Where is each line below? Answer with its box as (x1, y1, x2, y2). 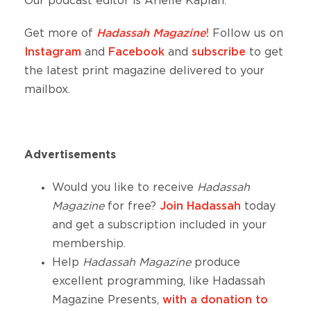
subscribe (192, 47, 246, 58)
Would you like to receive (52, 182, 197, 194)
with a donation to (162, 294, 268, 306)
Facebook (108, 47, 165, 58)
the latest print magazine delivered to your (24, 65, 264, 77)
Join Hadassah (160, 201, 241, 212)
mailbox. (24, 84, 70, 96)
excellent (52, 276, 103, 287)
